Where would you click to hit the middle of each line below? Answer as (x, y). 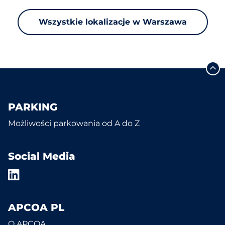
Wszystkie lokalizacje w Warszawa (113, 22)
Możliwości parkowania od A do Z (74, 123)
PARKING (33, 107)
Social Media (42, 156)
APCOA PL (36, 207)
